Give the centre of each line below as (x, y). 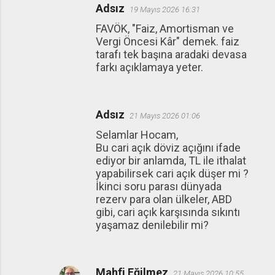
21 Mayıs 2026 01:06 (165, 116)
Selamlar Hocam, (137, 135)
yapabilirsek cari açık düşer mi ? (172, 174)
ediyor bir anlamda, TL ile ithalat (171, 161)
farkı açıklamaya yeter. (149, 68)
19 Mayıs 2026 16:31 (165, 10)
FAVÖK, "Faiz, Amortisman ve (165, 29)
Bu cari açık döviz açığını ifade (168, 148)
